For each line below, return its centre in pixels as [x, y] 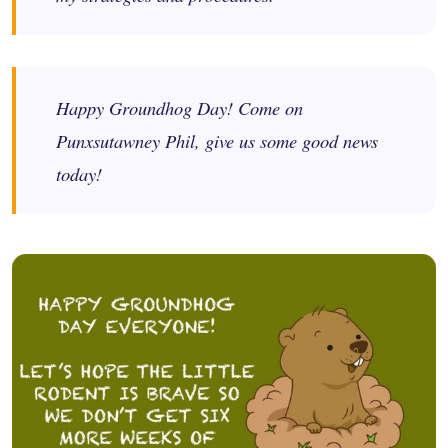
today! [79, 174]
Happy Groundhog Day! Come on [179, 108]
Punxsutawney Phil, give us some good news [217, 141]
